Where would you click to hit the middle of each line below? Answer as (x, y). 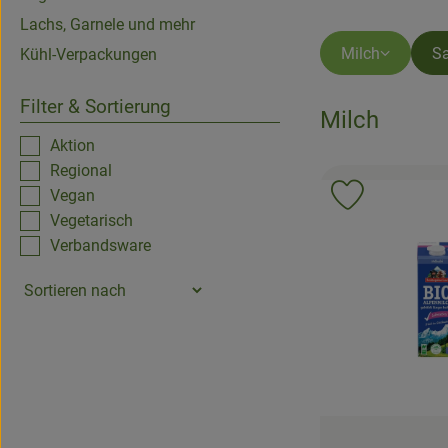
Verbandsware (100, 245)
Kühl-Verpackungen (88, 54)
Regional (81, 170)
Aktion (72, 145)
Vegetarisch (91, 220)
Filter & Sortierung (95, 106)
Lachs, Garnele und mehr (107, 24)
